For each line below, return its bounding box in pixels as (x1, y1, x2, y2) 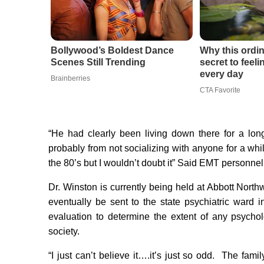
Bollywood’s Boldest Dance (50, 45, 174, 56)
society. (48, 226, 80, 237)
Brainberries (50, 74, 90, 83)
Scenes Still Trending (50, 57, 146, 68)
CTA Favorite (199, 86, 240, 95)
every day (199, 69, 243, 80)
